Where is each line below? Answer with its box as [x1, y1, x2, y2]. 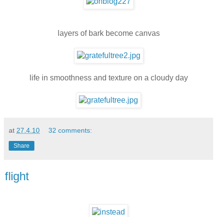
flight [5, 170, 29, 183]
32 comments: [48, 126, 93, 135]
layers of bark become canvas [57, 29, 160, 38]
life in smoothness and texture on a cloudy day [29, 74, 188, 82]
